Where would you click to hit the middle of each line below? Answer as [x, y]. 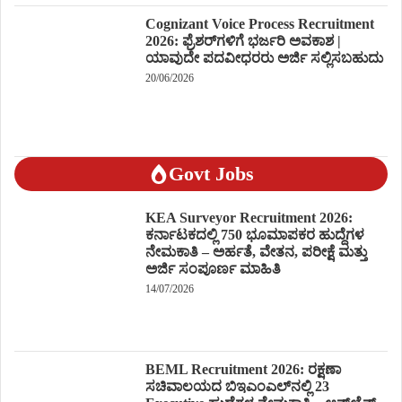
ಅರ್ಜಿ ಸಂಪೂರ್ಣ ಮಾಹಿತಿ [213, 269]
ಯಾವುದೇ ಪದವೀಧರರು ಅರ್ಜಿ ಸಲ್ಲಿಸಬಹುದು [264, 57]
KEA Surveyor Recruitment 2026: [249, 218]
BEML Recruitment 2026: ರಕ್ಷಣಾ [243, 369]
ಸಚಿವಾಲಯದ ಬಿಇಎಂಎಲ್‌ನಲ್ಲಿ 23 [237, 386]
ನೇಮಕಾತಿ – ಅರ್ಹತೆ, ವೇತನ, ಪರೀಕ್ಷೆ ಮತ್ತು [256, 252]
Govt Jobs [211, 174]
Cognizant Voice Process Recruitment [259, 23]
